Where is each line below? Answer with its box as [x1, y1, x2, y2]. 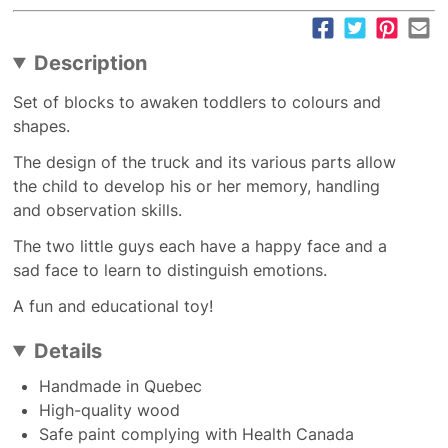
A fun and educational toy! [12, 295, 213, 316]
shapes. [12, 115, 70, 136]
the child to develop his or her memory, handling [12, 175, 380, 196]
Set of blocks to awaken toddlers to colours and [12, 91, 381, 112]
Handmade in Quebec [38, 375, 202, 396]
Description [33, 50, 147, 75]
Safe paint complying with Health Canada [38, 423, 354, 444]
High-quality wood [38, 399, 180, 420]
